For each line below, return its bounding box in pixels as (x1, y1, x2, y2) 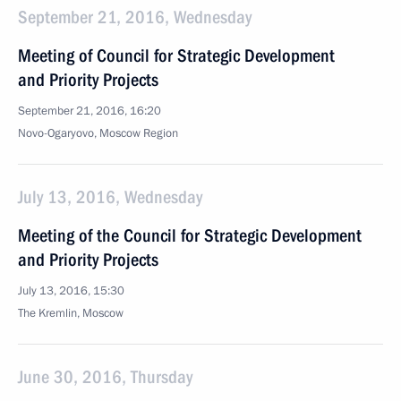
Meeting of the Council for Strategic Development (18, 225, 362, 246)
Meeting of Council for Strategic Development (18, 45, 335, 66)
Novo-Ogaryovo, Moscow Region (18, 125, 178, 141)
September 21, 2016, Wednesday (18, 6, 252, 28)
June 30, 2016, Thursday (18, 366, 192, 388)
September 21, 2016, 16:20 (18, 103, 161, 119)
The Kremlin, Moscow (18, 305, 124, 321)
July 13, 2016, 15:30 (18, 283, 124, 299)
